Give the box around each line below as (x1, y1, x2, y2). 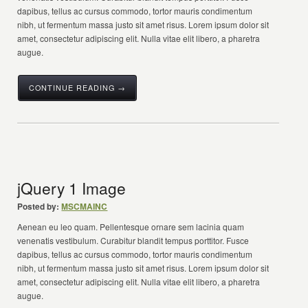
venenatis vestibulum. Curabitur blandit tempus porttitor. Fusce (17, 234, 250, 246)
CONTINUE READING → (29, 82, 126, 93)
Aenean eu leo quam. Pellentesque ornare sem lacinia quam (17, 221, 245, 232)
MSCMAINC (61, 200, 108, 212)
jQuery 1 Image (17, 177, 126, 199)
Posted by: (17, 200, 60, 212)
